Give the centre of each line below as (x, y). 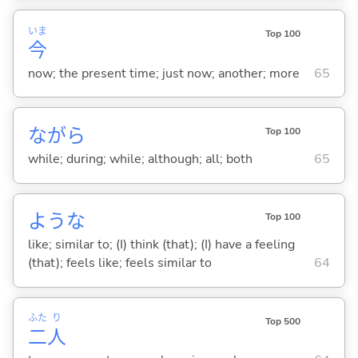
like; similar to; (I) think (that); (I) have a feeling (161, 245)
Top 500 (282, 321)
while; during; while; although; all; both (140, 159)
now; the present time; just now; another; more (163, 73)
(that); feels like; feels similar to (119, 263)
